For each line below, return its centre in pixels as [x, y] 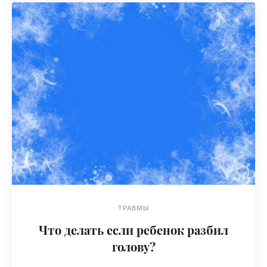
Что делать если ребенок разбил [133, 230]
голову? [133, 246]
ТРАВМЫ [133, 208]
